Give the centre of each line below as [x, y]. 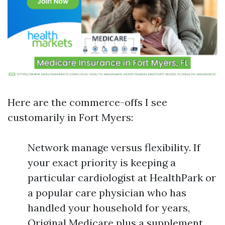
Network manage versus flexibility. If [114, 147]
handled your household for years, [109, 208]
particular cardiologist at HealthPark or [122, 178]
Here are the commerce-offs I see [87, 102]
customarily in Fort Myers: [70, 117]
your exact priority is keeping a [102, 162]
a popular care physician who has [107, 193]
